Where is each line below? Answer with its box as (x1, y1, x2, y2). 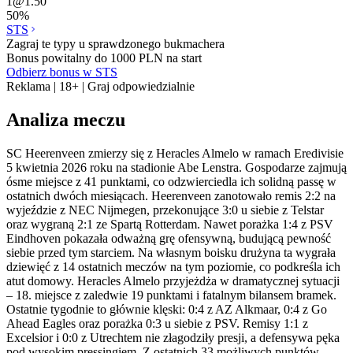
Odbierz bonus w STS (6, 65, 117, 79)
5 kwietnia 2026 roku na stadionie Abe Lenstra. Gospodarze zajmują (6, 160, 347, 174)
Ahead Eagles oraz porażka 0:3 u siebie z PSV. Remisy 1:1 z (6, 316, 308, 330)
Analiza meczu (6, 109, 125, 130)
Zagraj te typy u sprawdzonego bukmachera (6, 36, 225, 50)
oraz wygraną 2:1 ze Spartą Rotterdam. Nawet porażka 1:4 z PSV (6, 217, 333, 231)
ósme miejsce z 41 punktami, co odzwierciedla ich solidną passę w (6, 174, 336, 188)
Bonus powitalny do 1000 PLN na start (6, 50, 202, 65)
